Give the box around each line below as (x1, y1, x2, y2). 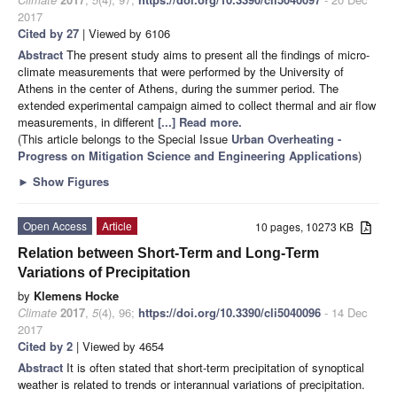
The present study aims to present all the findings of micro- (66, 45, 370, 63)
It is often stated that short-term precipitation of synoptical (66, 358, 364, 376)
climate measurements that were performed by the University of (18, 62, 344, 80)
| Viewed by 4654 (73, 337, 164, 354)
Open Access (23, 217, 87, 233)
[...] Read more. (158, 113, 242, 130)
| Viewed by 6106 (79, 24, 170, 42)
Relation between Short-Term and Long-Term (18, 245, 319, 261)
